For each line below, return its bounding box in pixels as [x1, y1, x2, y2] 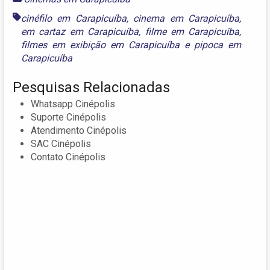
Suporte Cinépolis [31, 111, 106, 124]
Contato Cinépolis [31, 151, 105, 163]
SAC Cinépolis [31, 138, 91, 150]
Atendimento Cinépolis [31, 125, 127, 137]
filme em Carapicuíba [145, 26, 240, 38]
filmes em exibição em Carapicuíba [21, 39, 180, 51]
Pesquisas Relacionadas [13, 79, 170, 96]
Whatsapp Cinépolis [31, 98, 115, 110]
